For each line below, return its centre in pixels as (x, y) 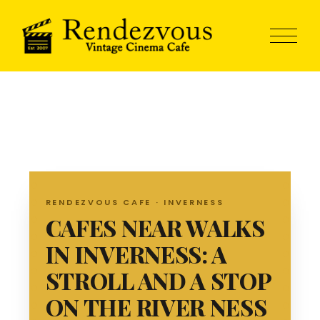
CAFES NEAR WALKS (155, 227)
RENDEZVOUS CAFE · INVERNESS (135, 202)
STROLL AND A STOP (158, 280)
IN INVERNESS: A (136, 254)
